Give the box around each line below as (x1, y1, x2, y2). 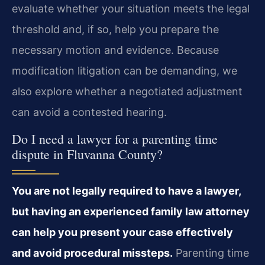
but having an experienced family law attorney (12, 205, 250, 218)
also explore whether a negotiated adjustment (12, 85, 243, 98)
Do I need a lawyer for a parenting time (12, 130, 218, 147)
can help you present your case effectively (12, 225, 233, 238)
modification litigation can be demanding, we (12, 64, 237, 77)
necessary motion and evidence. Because (12, 44, 219, 57)
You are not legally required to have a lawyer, (12, 184, 241, 197)
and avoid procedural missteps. (12, 246, 173, 259)
